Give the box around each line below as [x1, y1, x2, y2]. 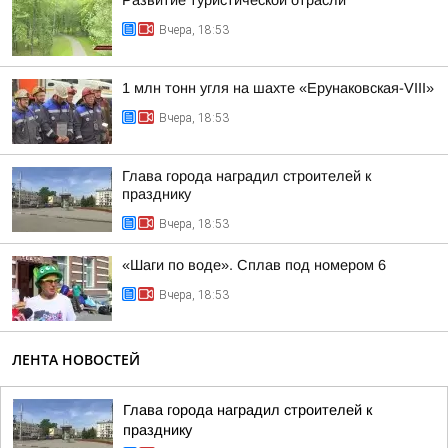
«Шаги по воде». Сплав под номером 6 [122, 257, 386, 273]
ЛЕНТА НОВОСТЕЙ [12, 350, 140, 369]
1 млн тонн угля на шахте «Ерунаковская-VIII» [122, 80, 434, 96]
